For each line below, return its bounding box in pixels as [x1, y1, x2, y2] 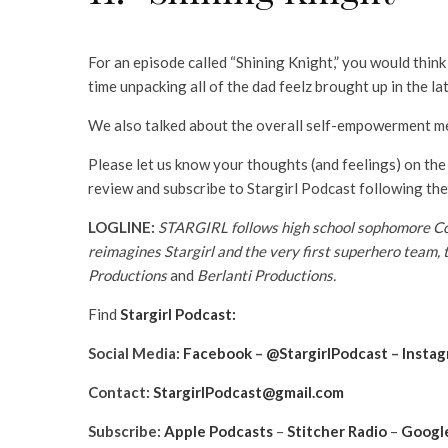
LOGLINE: [88, 217, 155, 236]
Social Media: [88, 343, 183, 362]
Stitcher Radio [287, 421, 387, 440]
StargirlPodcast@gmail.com [153, 382, 344, 401]
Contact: [88, 382, 153, 401]
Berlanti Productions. [194, 265, 336, 284]
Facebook [183, 343, 252, 362]
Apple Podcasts [164, 421, 273, 440]
